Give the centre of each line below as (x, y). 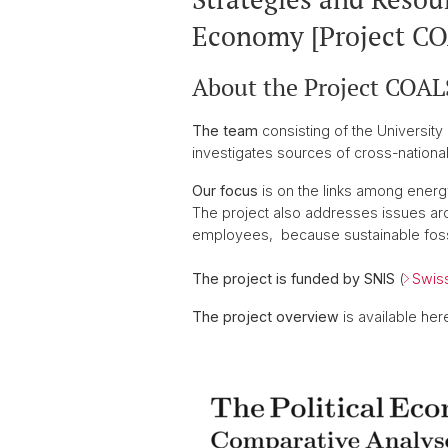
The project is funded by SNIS (293, 278)
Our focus (225, 190)
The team (225, 130)
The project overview (265, 316)
